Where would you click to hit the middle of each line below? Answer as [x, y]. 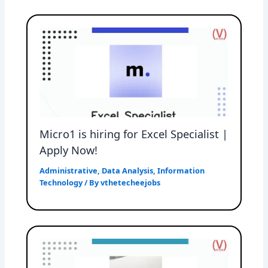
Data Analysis [128, 171]
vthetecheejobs [131, 183]
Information [181, 171]
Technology [61, 183]
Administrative [69, 171]
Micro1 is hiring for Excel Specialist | [134, 134]
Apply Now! [69, 150]
